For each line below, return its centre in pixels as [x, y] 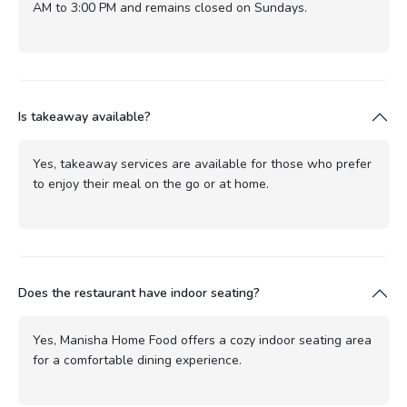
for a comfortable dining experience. [137, 360]
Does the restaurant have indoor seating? [139, 293]
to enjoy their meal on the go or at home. [151, 184]
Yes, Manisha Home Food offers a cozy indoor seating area [202, 340]
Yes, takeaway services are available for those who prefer [202, 164]
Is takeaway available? [84, 116]
